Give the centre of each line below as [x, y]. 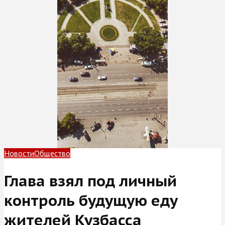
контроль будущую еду [91, 200]
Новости [19, 153]
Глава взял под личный [90, 180]
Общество [52, 153]
